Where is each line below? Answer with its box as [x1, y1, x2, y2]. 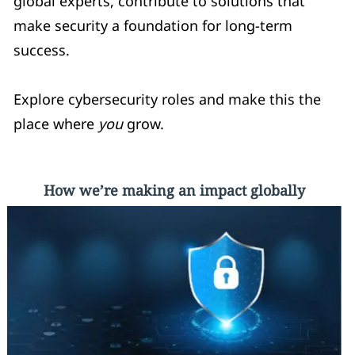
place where [13, 113, 98, 133]
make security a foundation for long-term [13, 15, 292, 35]
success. [13, 40, 70, 59]
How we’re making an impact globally [43, 180, 305, 200]
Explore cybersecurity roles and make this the [13, 89, 321, 109]
